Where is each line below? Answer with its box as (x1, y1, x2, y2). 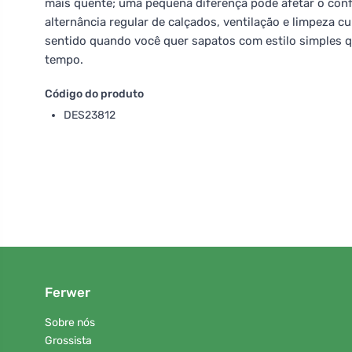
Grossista (45, 333, 92, 347)
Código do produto (45, 87, 144, 101)
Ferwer (45, 284, 90, 301)
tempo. (45, 53, 83, 67)
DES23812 (64, 108, 115, 122)
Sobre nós (45, 316, 95, 330)
